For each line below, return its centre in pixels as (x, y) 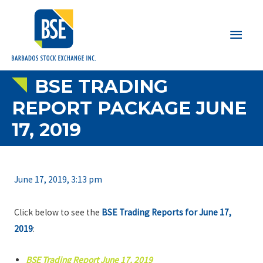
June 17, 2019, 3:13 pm (58, 180)
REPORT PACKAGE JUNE (129, 108)
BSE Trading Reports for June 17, (166, 213)
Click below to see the (58, 213)
